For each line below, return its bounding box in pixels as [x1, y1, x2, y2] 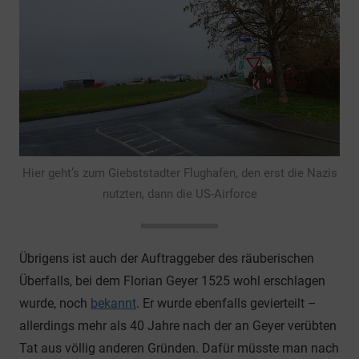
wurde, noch [19, 295, 91, 311]
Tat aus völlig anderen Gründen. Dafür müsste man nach [19, 340, 339, 356]
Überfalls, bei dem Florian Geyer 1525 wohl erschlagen [19, 272, 325, 288]
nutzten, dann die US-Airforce [102, 186, 257, 201]
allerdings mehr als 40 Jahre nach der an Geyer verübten [19, 317, 337, 333]
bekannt [91, 295, 136, 311]
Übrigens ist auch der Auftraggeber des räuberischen [19, 250, 314, 266]
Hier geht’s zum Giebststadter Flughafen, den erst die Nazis [22, 165, 337, 180]
